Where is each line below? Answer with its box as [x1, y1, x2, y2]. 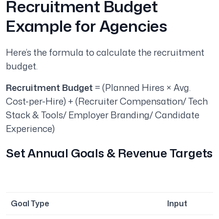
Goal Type [11, 198, 49, 209]
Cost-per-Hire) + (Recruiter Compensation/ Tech [6, 95, 208, 108]
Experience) [6, 122, 55, 135]
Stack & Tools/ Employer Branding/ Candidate [6, 109, 199, 122]
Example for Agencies [6, 15, 167, 37]
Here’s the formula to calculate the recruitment [6, 46, 204, 59]
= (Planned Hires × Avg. [95, 81, 191, 94]
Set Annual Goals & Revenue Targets [6, 145, 213, 162]
